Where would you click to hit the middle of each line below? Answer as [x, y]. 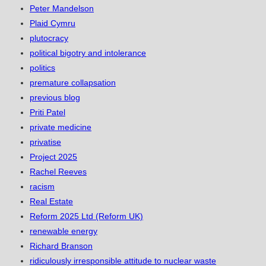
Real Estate [51, 202]
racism [42, 187]
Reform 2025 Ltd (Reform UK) [86, 216]
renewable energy [64, 231]
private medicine [61, 127]
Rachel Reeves [58, 172]
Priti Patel [47, 113]
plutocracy [49, 38]
